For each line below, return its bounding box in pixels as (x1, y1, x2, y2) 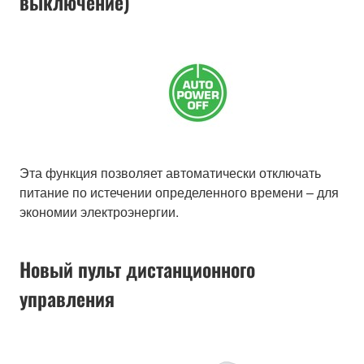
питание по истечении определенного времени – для (19, 182, 339, 201)
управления (19, 283, 115, 313)
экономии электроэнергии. (19, 201, 179, 221)
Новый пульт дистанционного (19, 253, 255, 284)
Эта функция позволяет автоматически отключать (19, 162, 321, 182)
